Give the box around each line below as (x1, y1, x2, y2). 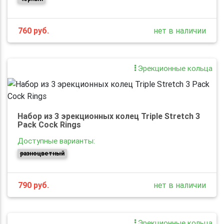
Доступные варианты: (17, 135, 95, 145)
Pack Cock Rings (17, 119, 81, 129)
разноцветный (19, 149, 64, 157)
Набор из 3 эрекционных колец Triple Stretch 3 (17, 110, 200, 121)
